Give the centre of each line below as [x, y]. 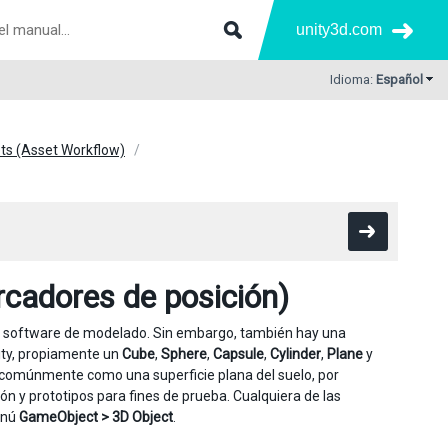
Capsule [238, 354]
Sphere [184, 354]
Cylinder [295, 354]
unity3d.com [339, 29]
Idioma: [353, 79]
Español [399, 79]
